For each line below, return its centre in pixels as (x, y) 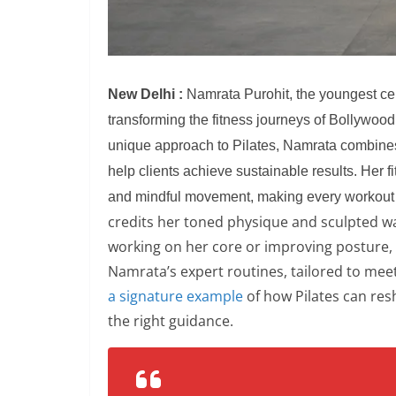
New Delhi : (145, 94)
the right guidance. (171, 320)
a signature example (175, 296)
